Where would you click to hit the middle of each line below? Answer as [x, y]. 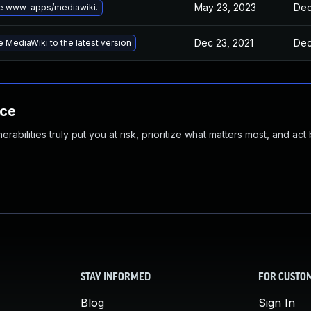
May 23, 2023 [225, 7]
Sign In [277, 303]
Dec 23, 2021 [224, 43]
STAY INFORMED [116, 278]
